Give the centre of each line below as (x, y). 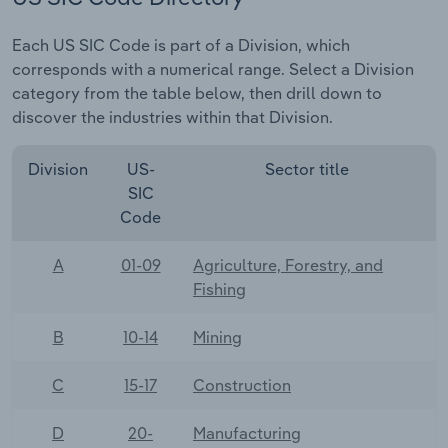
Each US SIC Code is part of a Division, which (181, 44)
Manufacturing (247, 432)
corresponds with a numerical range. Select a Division (213, 68)
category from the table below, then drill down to (197, 92)
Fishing (219, 288)
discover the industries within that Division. (172, 116)
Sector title (306, 168)
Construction (242, 384)
